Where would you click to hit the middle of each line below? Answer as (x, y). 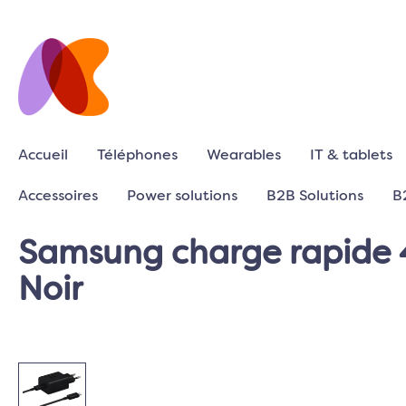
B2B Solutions (315, 197)
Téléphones (137, 156)
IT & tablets (351, 156)
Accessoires (58, 197)
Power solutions (182, 197)
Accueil (43, 156)
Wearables (244, 156)
